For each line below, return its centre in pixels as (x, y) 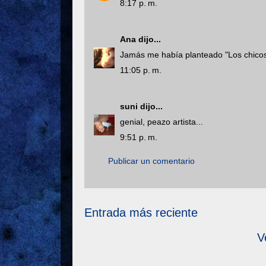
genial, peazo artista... (161, 122)
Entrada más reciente (141, 213)
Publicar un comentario (151, 161)
